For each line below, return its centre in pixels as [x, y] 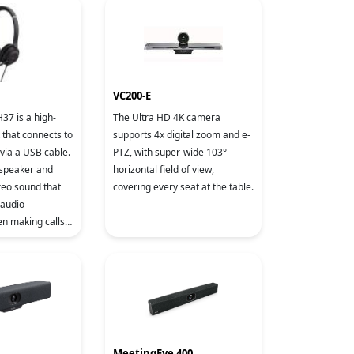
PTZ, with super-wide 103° [170, 152]
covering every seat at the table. [183, 187]
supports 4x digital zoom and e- [182, 135]
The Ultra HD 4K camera [167, 117]
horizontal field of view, [164, 169]
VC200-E [132, 96]
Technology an [145, 16]
